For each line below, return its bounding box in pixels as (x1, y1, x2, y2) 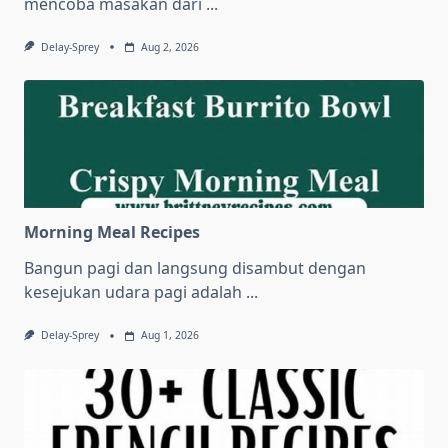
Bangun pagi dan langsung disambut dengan (24, 257, 366, 280)
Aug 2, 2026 (140, 40, 199, 55)
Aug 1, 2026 (140, 328, 199, 343)
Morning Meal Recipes (24, 221, 200, 244)
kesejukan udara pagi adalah (24, 281, 242, 304)
